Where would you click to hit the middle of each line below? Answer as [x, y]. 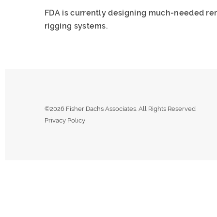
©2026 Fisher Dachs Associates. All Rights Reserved [120, 109]
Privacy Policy [65, 120]
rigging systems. [76, 26]
